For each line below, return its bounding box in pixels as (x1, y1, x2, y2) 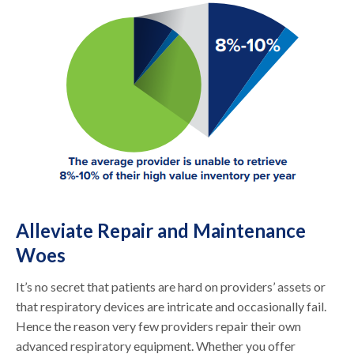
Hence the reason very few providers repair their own (16, 318, 302, 333)
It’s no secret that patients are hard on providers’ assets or (16, 278, 326, 294)
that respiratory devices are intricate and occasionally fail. (16, 298, 327, 314)
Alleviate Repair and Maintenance (16, 218, 307, 242)
